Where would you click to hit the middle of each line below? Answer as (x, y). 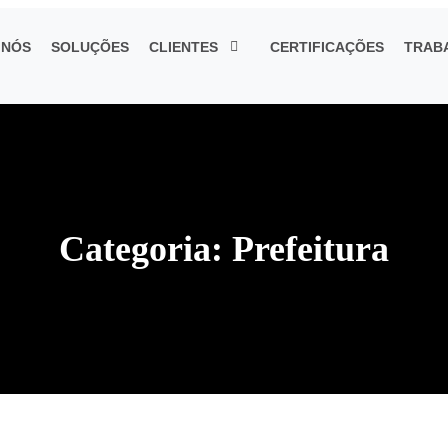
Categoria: (145, 249)
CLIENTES (183, 47)
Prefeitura (310, 249)
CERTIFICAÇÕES (326, 47)
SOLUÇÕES (89, 47)
